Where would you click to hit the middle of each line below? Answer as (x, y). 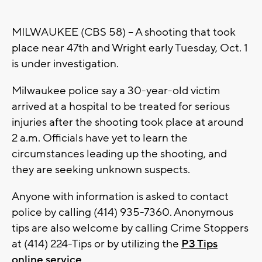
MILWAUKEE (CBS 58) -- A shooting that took (124, 32)
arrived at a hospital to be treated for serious (121, 107)
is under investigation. (65, 64)
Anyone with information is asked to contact (120, 197)
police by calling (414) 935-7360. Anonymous (123, 213)
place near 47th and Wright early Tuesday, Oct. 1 (130, 48)
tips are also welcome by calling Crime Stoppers (130, 228)
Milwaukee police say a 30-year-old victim (116, 91)
